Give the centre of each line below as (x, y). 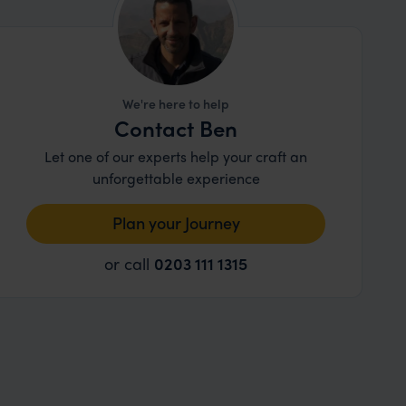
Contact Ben (176, 128)
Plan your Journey (176, 222)
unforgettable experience (176, 178)
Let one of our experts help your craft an (176, 156)
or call (130, 263)
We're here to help (176, 103)
